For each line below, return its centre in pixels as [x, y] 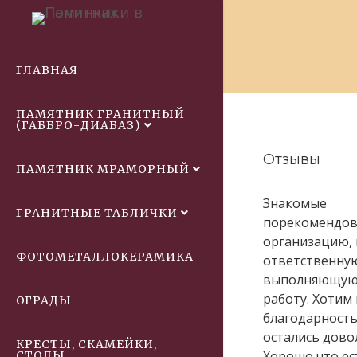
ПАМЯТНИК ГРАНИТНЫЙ [100, 114]
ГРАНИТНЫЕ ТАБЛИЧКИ [97, 213]
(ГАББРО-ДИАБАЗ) [78, 125]
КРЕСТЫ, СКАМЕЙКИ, [86, 344]
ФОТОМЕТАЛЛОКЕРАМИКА [105, 257]
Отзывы [292, 159]
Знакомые [295, 203]
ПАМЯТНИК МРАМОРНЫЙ [103, 169]
